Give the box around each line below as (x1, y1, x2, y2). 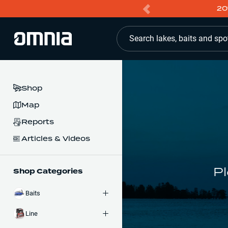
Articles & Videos (21, 133, 90, 143)
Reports (21, 117, 54, 127)
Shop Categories (13, 166, 82, 176)
